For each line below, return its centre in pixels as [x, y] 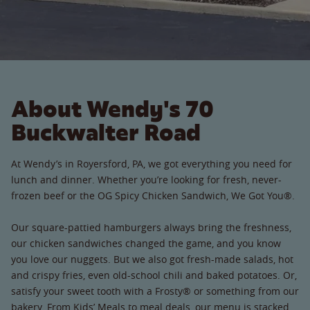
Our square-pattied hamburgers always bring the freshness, [151, 227]
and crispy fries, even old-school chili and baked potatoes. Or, [154, 275]
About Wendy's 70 [112, 109]
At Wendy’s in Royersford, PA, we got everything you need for [152, 163]
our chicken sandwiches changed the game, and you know [146, 243]
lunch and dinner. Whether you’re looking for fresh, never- [146, 179]
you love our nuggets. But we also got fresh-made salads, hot [152, 259]
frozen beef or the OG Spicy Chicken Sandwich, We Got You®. [153, 195]
